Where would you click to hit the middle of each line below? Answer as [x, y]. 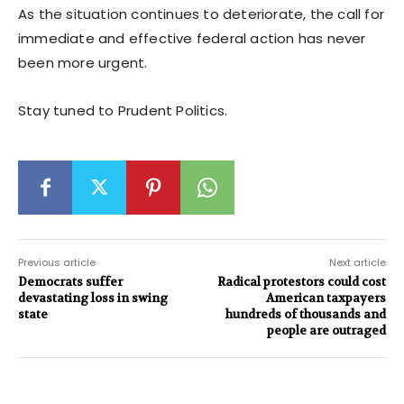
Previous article [57, 262]
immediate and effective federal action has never [192, 38]
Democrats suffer [70, 281]
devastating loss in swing [93, 298]
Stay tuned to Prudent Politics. [123, 110]
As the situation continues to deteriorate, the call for [202, 14]
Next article [357, 262]
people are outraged [326, 330]
